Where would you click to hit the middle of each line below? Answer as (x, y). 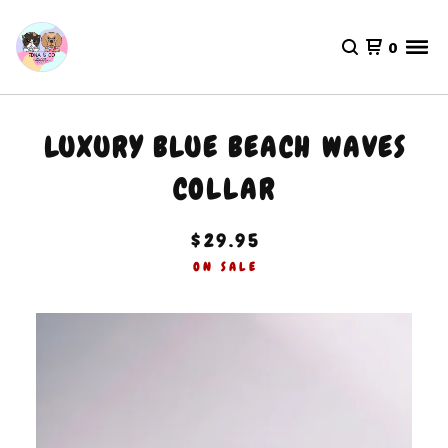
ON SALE (226, 267)
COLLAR (224, 189)
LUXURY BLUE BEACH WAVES (225, 147)
